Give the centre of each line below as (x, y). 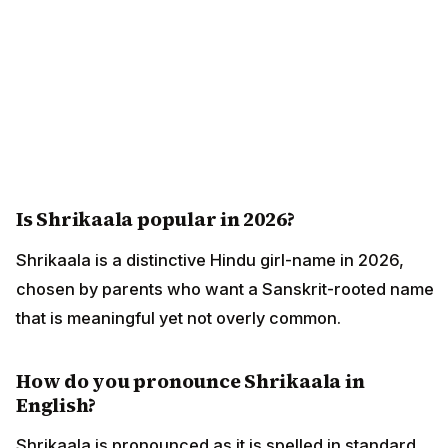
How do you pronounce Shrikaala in (190, 380)
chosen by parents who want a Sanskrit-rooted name (225, 288)
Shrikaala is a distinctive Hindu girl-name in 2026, (210, 259)
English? (56, 404)
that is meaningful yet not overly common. (178, 317)
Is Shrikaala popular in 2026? (155, 219)
